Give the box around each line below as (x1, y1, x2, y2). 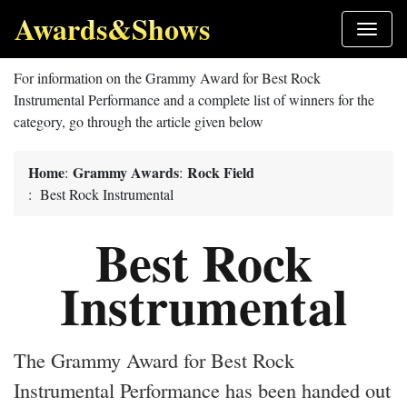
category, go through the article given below (14, 112, 263, 131)
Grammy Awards (73, 162, 179, 183)
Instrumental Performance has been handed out (14, 376, 391, 403)
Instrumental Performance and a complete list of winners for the (14, 90, 374, 109)
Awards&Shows (15, 7, 210, 50)
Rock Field (187, 162, 254, 183)
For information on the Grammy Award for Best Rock (14, 68, 321, 87)
